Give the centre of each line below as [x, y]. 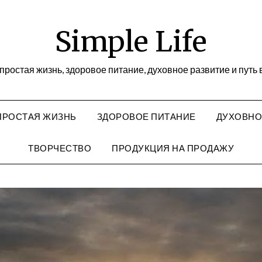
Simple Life [131, 42]
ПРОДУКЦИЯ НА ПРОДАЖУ [173, 148]
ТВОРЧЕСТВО [60, 148]
